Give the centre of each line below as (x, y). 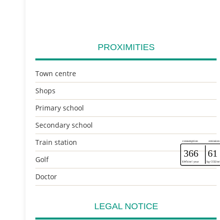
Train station (56, 142)
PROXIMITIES (126, 47)
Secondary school (64, 125)
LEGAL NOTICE (126, 206)
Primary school (60, 108)
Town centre (56, 73)
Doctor (46, 177)
